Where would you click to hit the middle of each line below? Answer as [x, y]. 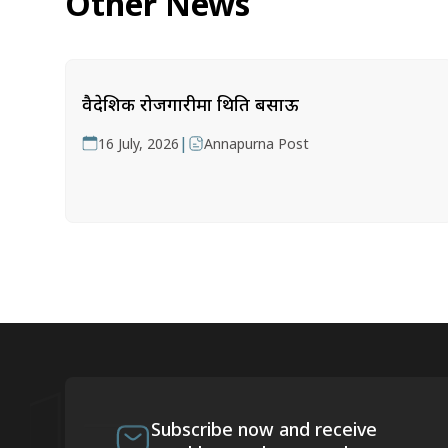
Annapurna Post [256, 143]
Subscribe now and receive [263, 429]
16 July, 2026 [138, 143]
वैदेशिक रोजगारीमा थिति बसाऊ [190, 104]
